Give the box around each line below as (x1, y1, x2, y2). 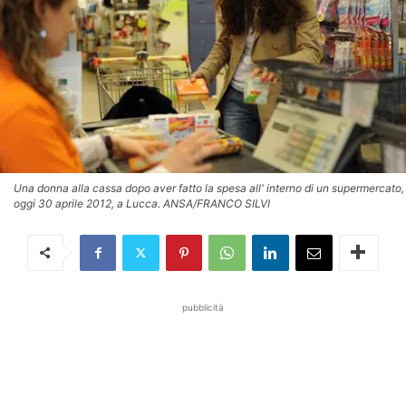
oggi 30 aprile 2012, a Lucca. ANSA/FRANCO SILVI (14, 196, 270, 210)
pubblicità (182, 301, 224, 313)
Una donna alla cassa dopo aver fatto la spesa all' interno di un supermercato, (14, 180, 404, 195)
